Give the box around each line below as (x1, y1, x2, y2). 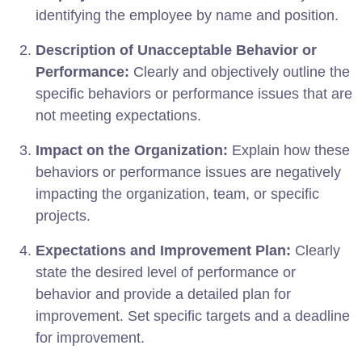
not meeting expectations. (36, 107, 201, 124)
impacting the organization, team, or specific (36, 185, 319, 202)
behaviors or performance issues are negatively (36, 163, 341, 180)
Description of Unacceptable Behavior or (36, 41, 317, 58)
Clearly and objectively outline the (129, 63, 350, 80)
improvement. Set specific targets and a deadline (36, 307, 350, 324)
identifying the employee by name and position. (36, 6, 339, 23)
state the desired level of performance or (36, 263, 296, 280)
